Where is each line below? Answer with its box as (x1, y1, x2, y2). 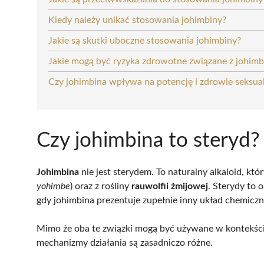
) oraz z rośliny (70, 181, 131, 191)
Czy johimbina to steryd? (37, 130, 260, 151)
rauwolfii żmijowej (131, 181, 208, 191)
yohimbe (37, 181, 70, 191)
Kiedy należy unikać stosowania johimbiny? (48, 15, 226, 25)
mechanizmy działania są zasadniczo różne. (37, 237, 213, 247)
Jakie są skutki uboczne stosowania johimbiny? (48, 35, 241, 45)
